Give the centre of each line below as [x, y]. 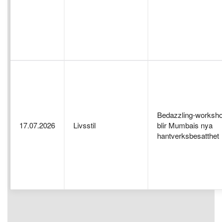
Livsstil [84, 125]
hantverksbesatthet [188, 135]
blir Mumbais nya [185, 125]
